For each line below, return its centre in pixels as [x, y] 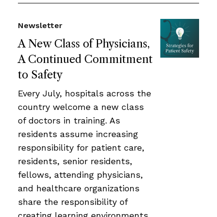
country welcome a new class [81, 107]
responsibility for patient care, [81, 147]
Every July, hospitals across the [85, 93]
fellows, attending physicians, [80, 174]
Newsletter [40, 25]
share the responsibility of [73, 201]
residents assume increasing [78, 134]
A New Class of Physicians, [84, 44]
